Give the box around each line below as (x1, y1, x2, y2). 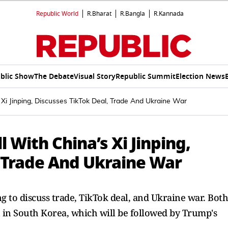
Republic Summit (115, 71, 176, 82)
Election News (175, 71, 225, 82)
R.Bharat (87, 9, 111, 18)
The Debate (34, 71, 74, 82)
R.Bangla (120, 9, 145, 18)
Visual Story (73, 71, 116, 82)
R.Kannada (154, 9, 184, 18)
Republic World (36, 9, 78, 18)
